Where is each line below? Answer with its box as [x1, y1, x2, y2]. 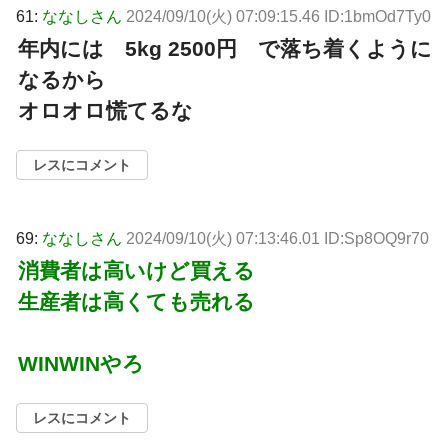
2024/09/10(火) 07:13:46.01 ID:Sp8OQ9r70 [126, 229, 429, 247]
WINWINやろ [18, 351, 144, 375]
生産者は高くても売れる [18, 289, 255, 313]
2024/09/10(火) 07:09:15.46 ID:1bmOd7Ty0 [126, 7, 431, 25]
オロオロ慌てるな [18, 98, 193, 122]
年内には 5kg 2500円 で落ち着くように [18, 36, 432, 60]
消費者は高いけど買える [18, 258, 255, 282]
